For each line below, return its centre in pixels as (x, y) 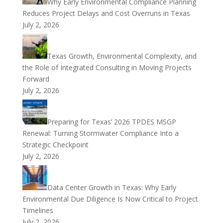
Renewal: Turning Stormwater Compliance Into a (100, 133)
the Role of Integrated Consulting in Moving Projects (107, 67)
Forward (36, 79)
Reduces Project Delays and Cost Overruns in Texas (106, 13)
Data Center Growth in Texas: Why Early (111, 187)
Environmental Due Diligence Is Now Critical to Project (110, 199)
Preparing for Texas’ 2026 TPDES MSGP (111, 122)
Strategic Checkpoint (55, 145)
